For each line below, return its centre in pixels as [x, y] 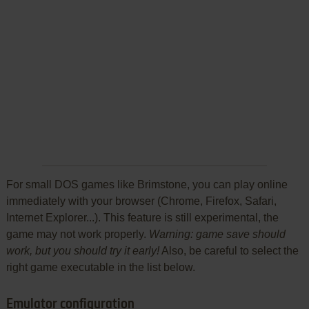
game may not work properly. [77, 234]
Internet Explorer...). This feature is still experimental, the [142, 218]
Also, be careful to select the [229, 251]
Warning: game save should [217, 234]
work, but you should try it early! [82, 251]
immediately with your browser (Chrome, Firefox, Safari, [141, 201]
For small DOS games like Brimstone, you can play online [147, 185]
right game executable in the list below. [100, 267]
